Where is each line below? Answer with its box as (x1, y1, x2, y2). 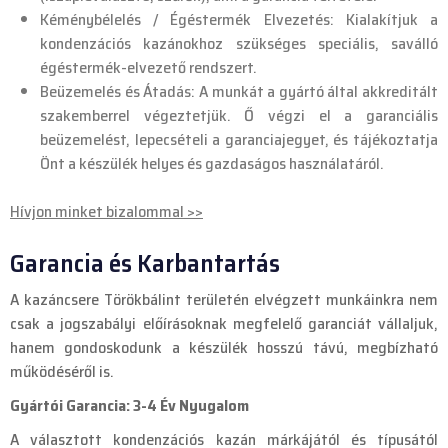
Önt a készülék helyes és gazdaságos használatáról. (40, 151, 384, 177)
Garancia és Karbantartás (10, 243, 280, 284)
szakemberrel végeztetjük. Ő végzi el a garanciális (40, 103, 438, 129)
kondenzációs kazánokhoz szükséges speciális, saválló (40, 31, 438, 57)
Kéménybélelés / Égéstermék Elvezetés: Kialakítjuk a (40, 7, 438, 33)
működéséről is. (10, 359, 114, 385)
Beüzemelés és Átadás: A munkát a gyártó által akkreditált (40, 79, 438, 105)
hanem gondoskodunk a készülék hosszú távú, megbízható (10, 335, 438, 361)
